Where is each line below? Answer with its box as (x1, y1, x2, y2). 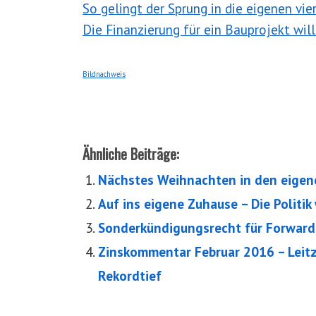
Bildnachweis (83, 69, 126, 80)
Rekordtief (98, 267, 162, 285)
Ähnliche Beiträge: (83, 143, 179, 165)
